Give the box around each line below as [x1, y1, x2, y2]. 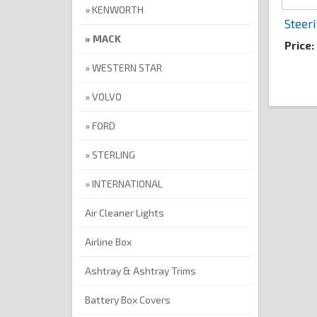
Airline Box [85, 236, 132, 248]
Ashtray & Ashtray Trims [85, 265, 196, 277]
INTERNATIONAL [92, 178, 163, 190]
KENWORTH [92, 4, 144, 16]
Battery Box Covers [85, 294, 171, 306]
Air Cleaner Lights [85, 207, 164, 219]
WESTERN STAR [92, 62, 162, 74]
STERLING [92, 149, 135, 161]
